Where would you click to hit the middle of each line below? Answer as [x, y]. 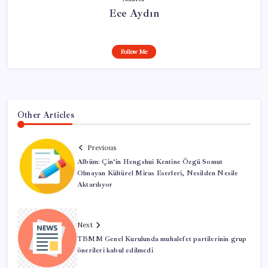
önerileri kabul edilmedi [115, 251]
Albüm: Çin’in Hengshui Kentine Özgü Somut [150, 162]
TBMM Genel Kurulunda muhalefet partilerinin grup [162, 239]
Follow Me [134, 51]
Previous [102, 147]
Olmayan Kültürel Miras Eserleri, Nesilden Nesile [158, 173]
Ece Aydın [134, 13]
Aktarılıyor [95, 184]
